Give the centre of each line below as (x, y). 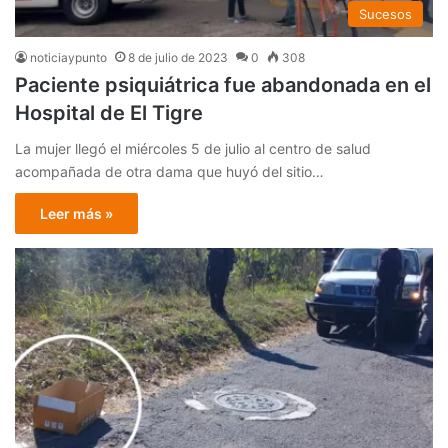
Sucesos (385, 14)
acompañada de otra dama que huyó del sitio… (169, 172)
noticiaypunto (68, 58)
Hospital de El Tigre (109, 113)
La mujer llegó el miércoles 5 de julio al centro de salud (193, 149)
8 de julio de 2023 (178, 58)
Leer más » (76, 214)
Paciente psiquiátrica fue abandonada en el (223, 85)
